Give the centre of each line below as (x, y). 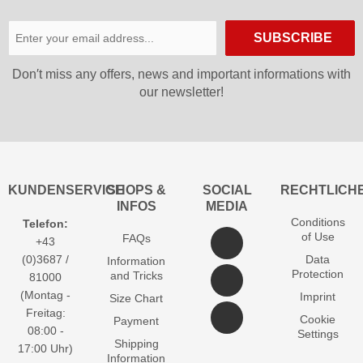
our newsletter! (181, 92)
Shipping (136, 344)
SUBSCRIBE (293, 38)
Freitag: (45, 313)
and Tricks (136, 275)
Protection (318, 274)
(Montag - (45, 295)
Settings (318, 334)
